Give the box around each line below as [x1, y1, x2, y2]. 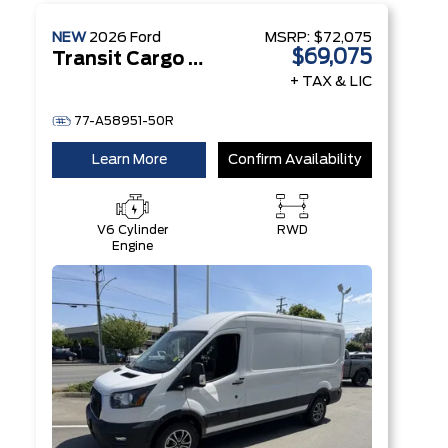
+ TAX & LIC [290, 75, 372, 89]
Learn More [91, 153, 167, 167]
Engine [111, 240, 153, 252]
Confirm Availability [228, 153, 362, 167]
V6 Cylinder [96, 224, 168, 236]
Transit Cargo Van [188, 51, 203, 69]
